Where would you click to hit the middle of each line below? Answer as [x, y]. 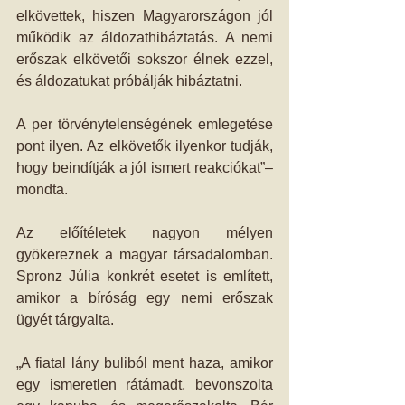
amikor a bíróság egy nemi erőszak [145, 298]
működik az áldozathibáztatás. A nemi [145, 38]
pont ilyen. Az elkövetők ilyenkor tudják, [145, 146]
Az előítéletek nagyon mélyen [145, 233]
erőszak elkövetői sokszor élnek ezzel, [145, 59]
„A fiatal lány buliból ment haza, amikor [145, 363]
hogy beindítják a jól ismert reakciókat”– [145, 168]
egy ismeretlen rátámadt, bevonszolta [145, 385]
